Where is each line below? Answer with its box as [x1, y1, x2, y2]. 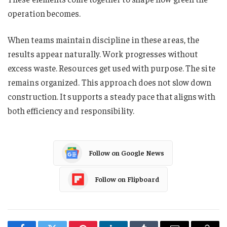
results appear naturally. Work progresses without [8, 48, 198, 59]
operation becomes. [8, 7, 81, 19]
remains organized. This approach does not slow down [8, 76, 212, 88]
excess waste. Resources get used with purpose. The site [8, 62, 215, 73]
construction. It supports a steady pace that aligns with [8, 90, 215, 102]
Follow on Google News [89, 148, 164, 158]
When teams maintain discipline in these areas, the [8, 33, 200, 45]
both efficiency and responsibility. [8, 104, 136, 116]
